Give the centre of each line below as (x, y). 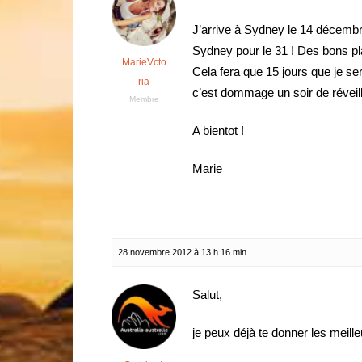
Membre (144, 99)
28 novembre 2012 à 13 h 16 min (182, 252)
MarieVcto (144, 62)
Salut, (207, 295)
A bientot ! (218, 130)
